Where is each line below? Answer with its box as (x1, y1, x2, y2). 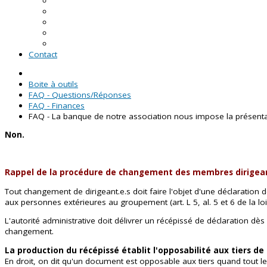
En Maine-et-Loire (52, 6, 117, 17)
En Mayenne (52, 17, 98, 27)
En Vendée (52, 38, 92, 49)
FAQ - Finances (29, 100, 85, 111)
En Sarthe (52, 27, 88, 38)
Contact (29, 49, 57, 60)
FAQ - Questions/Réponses (29, 89, 131, 100)
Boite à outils (29, 78, 78, 89)
